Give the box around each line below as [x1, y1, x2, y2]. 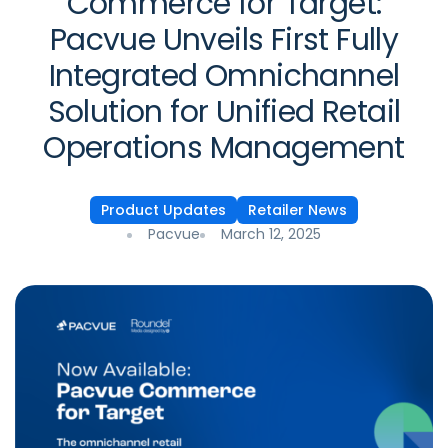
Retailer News [248, 200, 347, 220]
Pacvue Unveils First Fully [49, 19, 399, 61]
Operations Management [43, 127, 405, 169]
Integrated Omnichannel [48, 55, 400, 97]
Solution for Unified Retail [47, 91, 401, 133]
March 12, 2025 [221, 224, 321, 244]
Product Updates [101, 200, 226, 220]
